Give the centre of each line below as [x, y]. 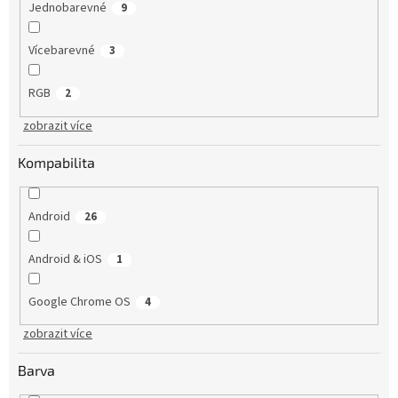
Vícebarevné [61, 51]
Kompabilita [56, 162]
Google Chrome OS [79, 302]
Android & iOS [65, 259]
